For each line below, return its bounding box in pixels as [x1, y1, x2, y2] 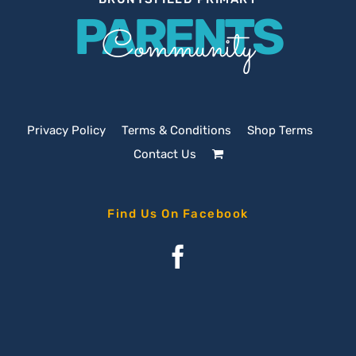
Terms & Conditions [122, 123, 231, 138]
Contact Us [133, 147, 196, 162]
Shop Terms [247, 123, 313, 138]
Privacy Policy [27, 123, 106, 138]
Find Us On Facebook [107, 207, 249, 222]
